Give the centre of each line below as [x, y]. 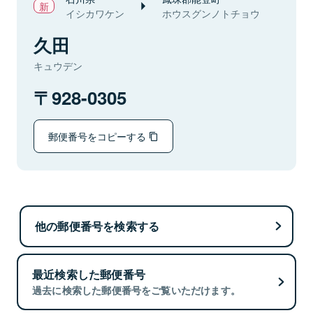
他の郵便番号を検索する [97, 226]
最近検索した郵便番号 [89, 275]
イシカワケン [95, 13]
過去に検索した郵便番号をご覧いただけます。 [137, 290]
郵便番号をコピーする [99, 136]
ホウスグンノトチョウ [211, 13]
